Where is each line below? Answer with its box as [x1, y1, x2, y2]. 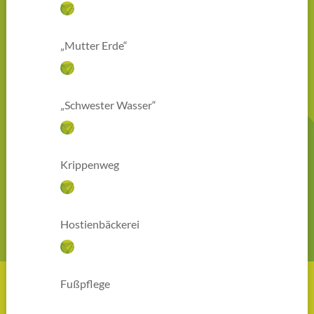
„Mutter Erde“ [60, 39, 128, 53]
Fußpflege [60, 277, 111, 291]
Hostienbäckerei [60, 217, 140, 231]
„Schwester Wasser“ [60, 98, 157, 112]
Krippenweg [60, 158, 120, 172]
